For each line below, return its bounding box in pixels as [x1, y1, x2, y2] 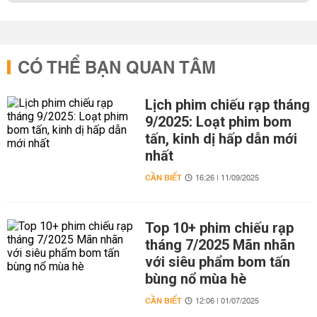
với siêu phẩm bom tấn [144, 253, 290, 270]
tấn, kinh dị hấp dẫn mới [144, 130, 297, 147]
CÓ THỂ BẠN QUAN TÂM [18, 53, 216, 84]
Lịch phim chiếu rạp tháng [144, 96, 310, 113]
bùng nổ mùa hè [144, 270, 246, 287]
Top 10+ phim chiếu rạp [144, 219, 294, 236]
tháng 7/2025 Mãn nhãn [144, 236, 295, 253]
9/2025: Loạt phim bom [144, 113, 292, 130]
